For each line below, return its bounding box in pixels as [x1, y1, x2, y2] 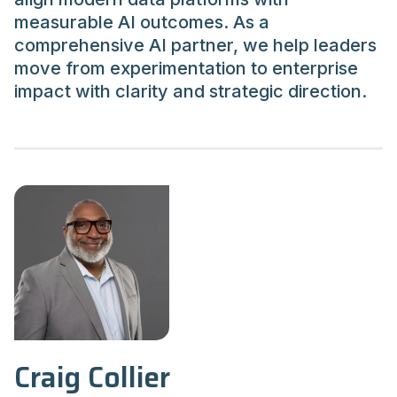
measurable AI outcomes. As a [14, 12, 269, 34]
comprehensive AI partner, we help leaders [14, 35, 377, 57]
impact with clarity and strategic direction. [14, 81, 371, 103]
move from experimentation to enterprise [14, 58, 358, 80]
